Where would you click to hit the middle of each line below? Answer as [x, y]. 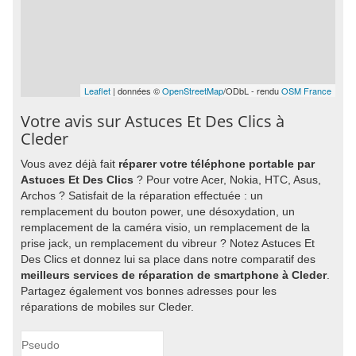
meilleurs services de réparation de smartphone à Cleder [174, 275]
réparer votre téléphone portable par [217, 164]
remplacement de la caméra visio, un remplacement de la [165, 227]
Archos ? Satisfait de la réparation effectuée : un [142, 195]
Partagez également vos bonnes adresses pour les [149, 291]
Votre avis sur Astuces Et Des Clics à [153, 121]
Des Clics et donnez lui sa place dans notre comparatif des [168, 259]
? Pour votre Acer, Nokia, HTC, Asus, [227, 180]
